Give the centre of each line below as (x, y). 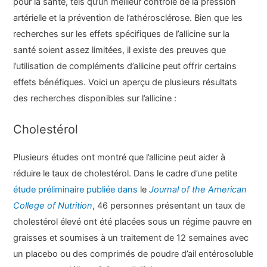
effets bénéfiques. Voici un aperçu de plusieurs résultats (125, 83)
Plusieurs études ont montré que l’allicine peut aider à (119, 157)
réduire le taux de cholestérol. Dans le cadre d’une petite (125, 173)
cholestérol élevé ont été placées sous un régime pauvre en (133, 221)
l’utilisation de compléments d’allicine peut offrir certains (125, 66)
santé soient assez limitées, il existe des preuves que (120, 50)
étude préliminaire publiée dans (76, 189)
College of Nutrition (53, 205)
